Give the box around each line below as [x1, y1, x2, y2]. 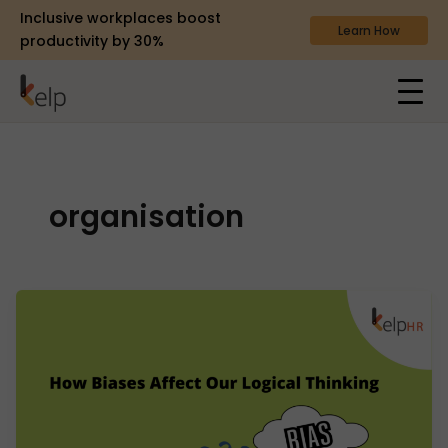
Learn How [337, 21, 400, 39]
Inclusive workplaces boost [20, 8, 221, 28]
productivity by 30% [20, 31, 164, 51]
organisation [49, 195, 245, 237]
